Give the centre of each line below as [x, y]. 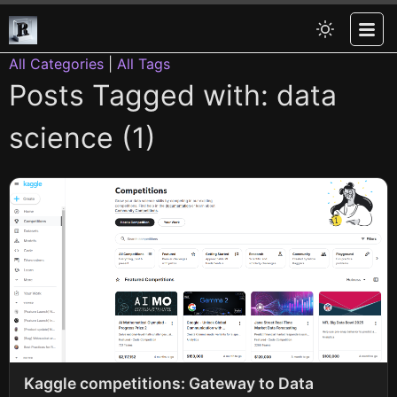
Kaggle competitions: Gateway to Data [169, 383]
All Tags [144, 64]
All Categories [56, 64]
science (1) [82, 138]
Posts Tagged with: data [173, 95]
